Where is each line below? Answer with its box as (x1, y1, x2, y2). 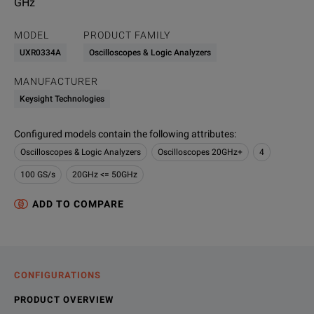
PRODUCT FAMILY (83, 29, 170, 41)
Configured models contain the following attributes (14, 128, 234, 139)
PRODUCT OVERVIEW (14, 294, 114, 305)
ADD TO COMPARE (32, 198, 124, 210)
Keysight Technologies (20, 94, 104, 104)
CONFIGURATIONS (14, 270, 101, 280)
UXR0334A (20, 48, 61, 57)
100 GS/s (20, 170, 55, 179)
